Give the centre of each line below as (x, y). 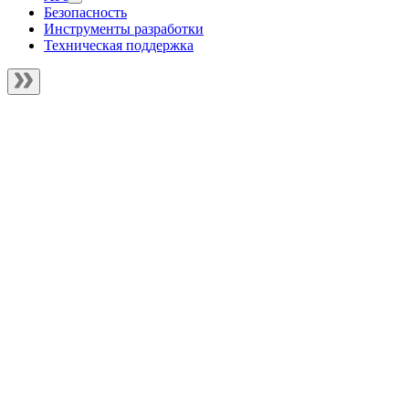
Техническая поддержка (119, 45)
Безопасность (85, 12)
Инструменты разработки (124, 29)
